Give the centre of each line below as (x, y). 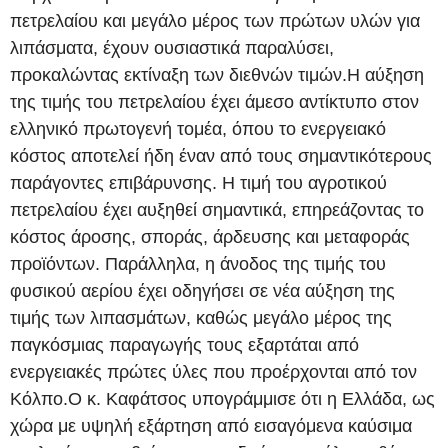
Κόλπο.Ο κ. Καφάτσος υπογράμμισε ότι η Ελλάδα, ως (222, 398)
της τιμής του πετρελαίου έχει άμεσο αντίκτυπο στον (214, 101)
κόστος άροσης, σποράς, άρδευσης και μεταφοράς (210, 236)
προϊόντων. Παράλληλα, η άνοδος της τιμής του (198, 263)
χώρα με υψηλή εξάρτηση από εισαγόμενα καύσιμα (211, 425)
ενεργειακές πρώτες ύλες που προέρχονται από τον (213, 371)
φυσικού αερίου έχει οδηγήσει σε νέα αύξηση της (202, 290)
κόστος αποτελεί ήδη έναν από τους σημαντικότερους (221, 155)
